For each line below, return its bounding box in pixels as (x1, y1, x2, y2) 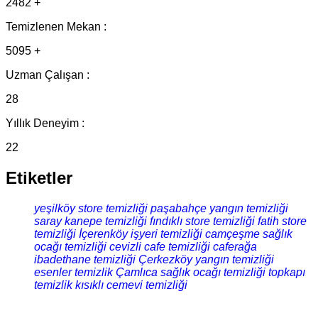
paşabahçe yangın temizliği (150, 202, 288, 215)
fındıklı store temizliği (150, 215, 255, 228)
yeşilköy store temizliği (34, 202, 148, 215)
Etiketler (6, 168, 72, 188)
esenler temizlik (34, 266, 113, 279)
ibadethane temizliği (34, 253, 136, 266)
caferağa (213, 241, 257, 253)
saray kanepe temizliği (34, 215, 147, 228)
